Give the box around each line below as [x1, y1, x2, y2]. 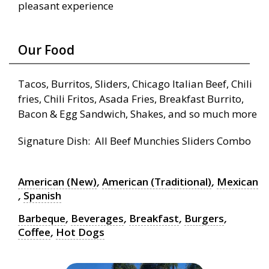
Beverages [71, 211, 124, 226]
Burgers [184, 211, 224, 226]
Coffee [18, 225, 50, 240]
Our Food [18, 41, 74, 59]
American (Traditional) [102, 175, 211, 189]
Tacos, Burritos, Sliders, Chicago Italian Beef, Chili [18, 77, 252, 91]
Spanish [23, 189, 61, 203]
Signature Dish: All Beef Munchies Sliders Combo [18, 134, 251, 148]
